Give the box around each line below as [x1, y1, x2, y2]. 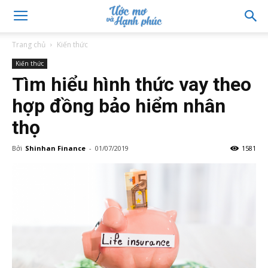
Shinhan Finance [25, 144, 86, 153]
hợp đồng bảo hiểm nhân [12, 95, 226, 117]
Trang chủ [12, 39, 45, 50]
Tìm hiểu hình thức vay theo [12, 73, 251, 96]
